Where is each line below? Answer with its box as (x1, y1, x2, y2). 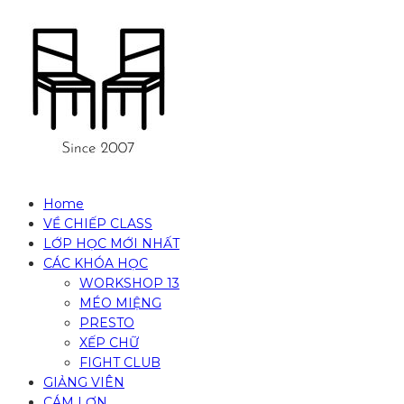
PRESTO (79, 315, 134, 332)
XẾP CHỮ (79, 335, 139, 352)
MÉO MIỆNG (79, 295, 161, 312)
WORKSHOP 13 (79, 275, 179, 292)
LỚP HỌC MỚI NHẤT (43, 235, 179, 252)
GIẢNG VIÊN (43, 374, 124, 391)
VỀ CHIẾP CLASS (43, 216, 152, 233)
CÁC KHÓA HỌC (43, 255, 148, 272)
